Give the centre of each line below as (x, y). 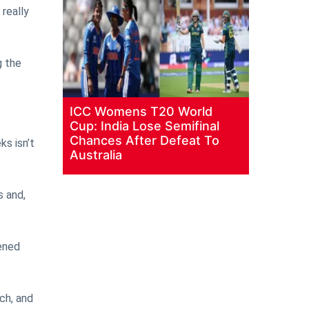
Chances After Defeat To (144, 141)
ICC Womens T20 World (141, 112)
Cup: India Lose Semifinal (144, 126)
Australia (96, 155)
